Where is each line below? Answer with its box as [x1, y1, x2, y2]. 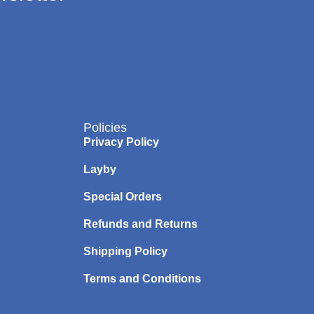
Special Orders [83, 190, 162, 203]
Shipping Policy [83, 245, 168, 257]
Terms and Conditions [83, 272, 201, 285]
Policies [83, 120, 127, 135]
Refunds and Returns [83, 217, 198, 230]
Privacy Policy [83, 135, 159, 148]
